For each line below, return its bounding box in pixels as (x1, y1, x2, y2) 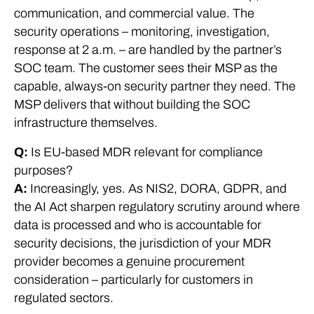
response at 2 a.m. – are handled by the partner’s (14, 43, 282, 57)
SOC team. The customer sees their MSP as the (14, 61, 278, 75)
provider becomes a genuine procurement (14, 254, 245, 268)
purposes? (14, 163, 73, 177)
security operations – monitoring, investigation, (14, 25, 270, 39)
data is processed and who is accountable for (14, 218, 261, 232)
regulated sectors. (14, 291, 114, 305)
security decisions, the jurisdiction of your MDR (14, 236, 271, 250)
